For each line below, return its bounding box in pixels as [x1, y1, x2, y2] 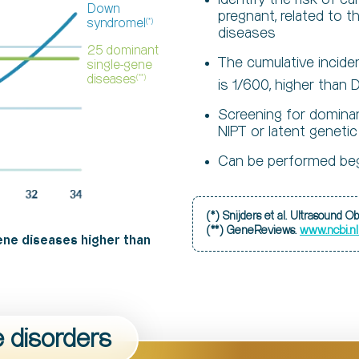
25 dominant [87, 45, 159, 58]
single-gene [87, 59, 152, 72]
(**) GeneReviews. [206, 225, 300, 237]
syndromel [87, 18, 146, 30]
